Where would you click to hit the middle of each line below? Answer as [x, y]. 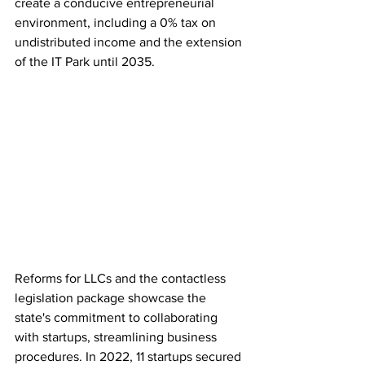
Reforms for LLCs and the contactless [122, 278]
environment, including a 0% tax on [117, 22]
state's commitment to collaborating [118, 317]
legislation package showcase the [112, 297]
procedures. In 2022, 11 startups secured [130, 356]
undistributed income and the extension [130, 42]
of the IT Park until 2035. [85, 61]
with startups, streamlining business [117, 336]
